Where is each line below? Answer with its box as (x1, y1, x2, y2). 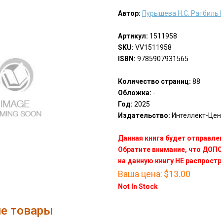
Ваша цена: (117, 169, 162, 180)
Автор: (117, 9, 141, 18)
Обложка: (117, 89, 151, 97)
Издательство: (117, 111, 170, 120)
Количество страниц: (117, 77, 191, 86)
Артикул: (117, 32, 148, 40)
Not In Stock (117, 183, 158, 191)
